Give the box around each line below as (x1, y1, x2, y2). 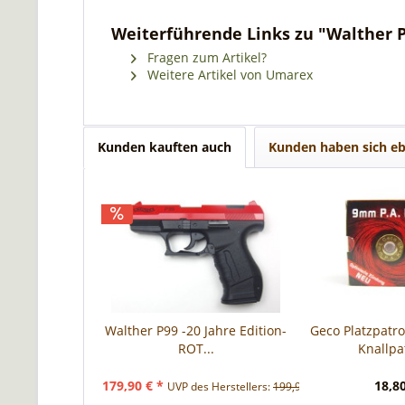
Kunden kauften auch (98, 138, 231, 155)
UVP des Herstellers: (167, 379, 273, 394)
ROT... (177, 340, 214, 357)
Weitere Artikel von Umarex (144, 66, 313, 83)
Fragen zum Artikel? (144, 49, 267, 66)
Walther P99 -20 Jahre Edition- (105, 322, 287, 339)
